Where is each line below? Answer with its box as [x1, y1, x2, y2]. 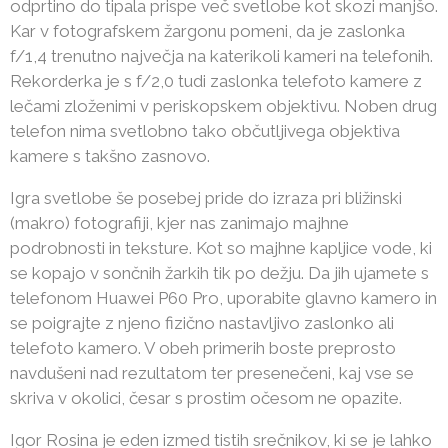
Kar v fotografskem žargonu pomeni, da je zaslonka [10, 21, 405, 41]
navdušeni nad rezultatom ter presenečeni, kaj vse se [10, 363, 414, 383]
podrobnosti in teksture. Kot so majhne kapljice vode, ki [10, 238, 432, 258]
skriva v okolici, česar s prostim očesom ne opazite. [10, 388, 402, 408]
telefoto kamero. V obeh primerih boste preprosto [10, 338, 396, 358]
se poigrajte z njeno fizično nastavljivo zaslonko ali [10, 313, 394, 333]
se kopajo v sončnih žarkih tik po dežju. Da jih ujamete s [10, 263, 429, 283]
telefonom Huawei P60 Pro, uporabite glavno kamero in [10, 288, 437, 308]
